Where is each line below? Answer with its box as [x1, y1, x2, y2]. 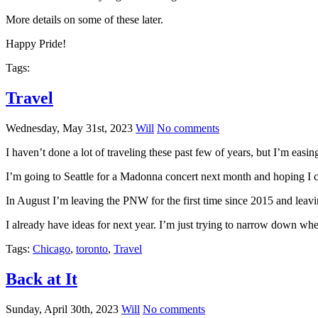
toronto [76, 243, 108, 256]
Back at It [6, 270, 77, 289]
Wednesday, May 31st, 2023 [6, 122, 133, 135]
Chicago [33, 243, 70, 256]
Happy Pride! [6, 38, 66, 50]
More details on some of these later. [6, 13, 163, 26]
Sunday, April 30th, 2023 [6, 302, 119, 315]
